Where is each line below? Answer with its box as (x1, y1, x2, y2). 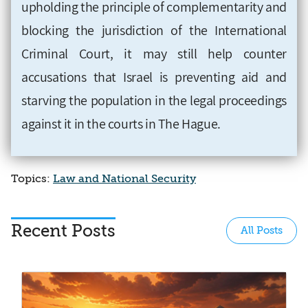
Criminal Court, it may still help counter (21, 44, 287, 63)
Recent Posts (11, 221, 115, 241)
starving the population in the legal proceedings (21, 91, 287, 109)
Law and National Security (53, 172, 196, 185)
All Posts (241, 223, 283, 236)
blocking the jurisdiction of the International (21, 21, 287, 39)
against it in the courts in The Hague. (21, 114, 221, 133)
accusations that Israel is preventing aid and (21, 67, 287, 86)
